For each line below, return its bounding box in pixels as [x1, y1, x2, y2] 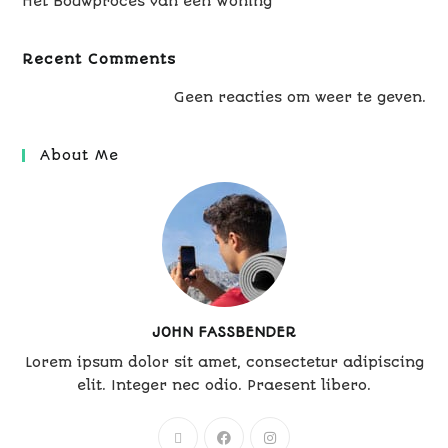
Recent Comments [22, 51, 177, 68]
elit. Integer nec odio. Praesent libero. [77, 377, 371, 394]
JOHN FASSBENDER [152, 324, 296, 341]
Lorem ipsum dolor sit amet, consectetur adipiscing [24, 354, 424, 371]
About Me [40, 147, 120, 164]
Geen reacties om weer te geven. [173, 89, 426, 106]
